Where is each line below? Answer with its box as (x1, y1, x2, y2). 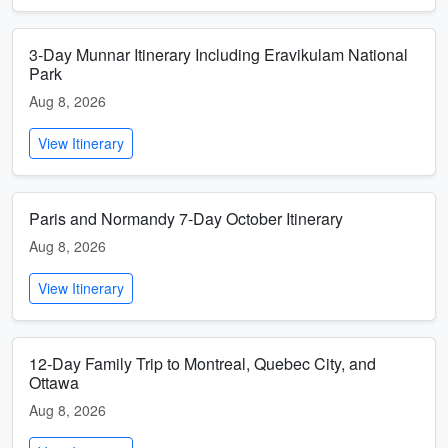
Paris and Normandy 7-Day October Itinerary (29, 207, 343, 230)
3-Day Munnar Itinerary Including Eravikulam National (29, 43, 408, 66)
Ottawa (29, 371, 79, 394)
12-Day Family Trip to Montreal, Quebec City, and (29, 352, 376, 375)
